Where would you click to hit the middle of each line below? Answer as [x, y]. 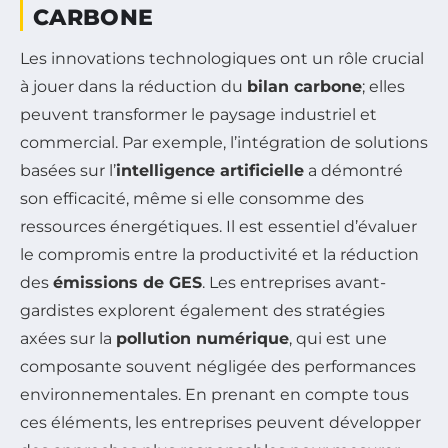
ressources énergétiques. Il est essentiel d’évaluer [218, 227]
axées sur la [68, 339]
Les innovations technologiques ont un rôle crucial [222, 59]
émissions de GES [127, 283]
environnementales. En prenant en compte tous [214, 395]
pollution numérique [202, 339]
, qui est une [338, 339]
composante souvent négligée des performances [218, 367]
